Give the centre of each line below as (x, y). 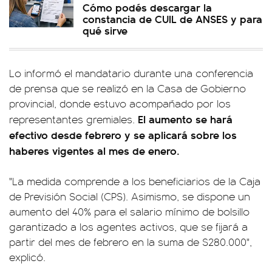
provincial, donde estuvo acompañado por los (120, 103)
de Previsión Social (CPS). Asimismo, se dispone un (130, 196)
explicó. (27, 257)
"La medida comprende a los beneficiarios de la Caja (135, 181)
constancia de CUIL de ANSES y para (172, 19)
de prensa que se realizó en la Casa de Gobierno (127, 88)
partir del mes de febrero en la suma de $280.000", (131, 242)
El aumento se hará (185, 119)
